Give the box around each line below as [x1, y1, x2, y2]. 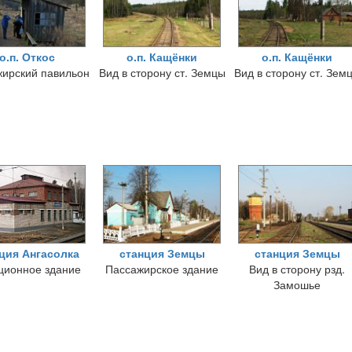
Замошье [273, 277, 321, 292]
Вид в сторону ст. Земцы [98, 64, 225, 80]
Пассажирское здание [105, 261, 218, 277]
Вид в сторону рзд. [249, 261, 345, 277]
